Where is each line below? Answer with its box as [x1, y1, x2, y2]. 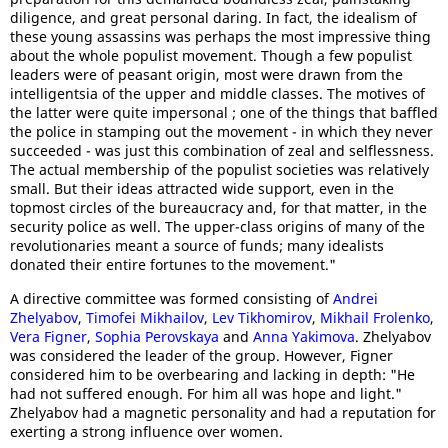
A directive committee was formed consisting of [10, 289, 333, 308]
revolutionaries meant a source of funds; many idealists [10, 236, 384, 255]
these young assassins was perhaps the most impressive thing [10, 27, 431, 46]
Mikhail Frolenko [320, 308, 430, 327]
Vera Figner [10, 327, 87, 346]
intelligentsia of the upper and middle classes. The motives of [10, 84, 425, 103]
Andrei [333, 289, 378, 308]
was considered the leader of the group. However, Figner [10, 346, 393, 365]
